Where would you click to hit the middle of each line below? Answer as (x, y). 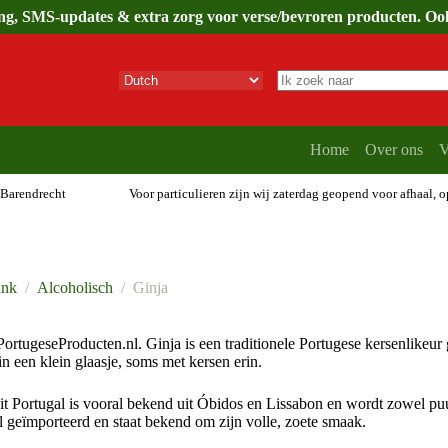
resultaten (306, 116)
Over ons (394, 149)
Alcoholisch (75, 288)
